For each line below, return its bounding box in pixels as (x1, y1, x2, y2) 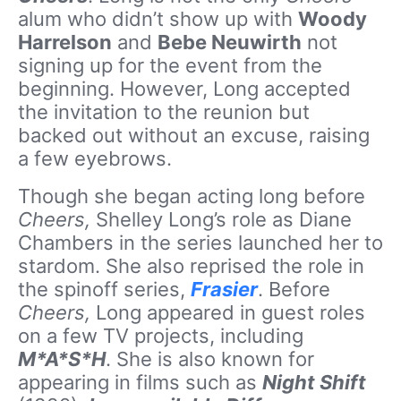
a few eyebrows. (18, 147, 172, 170)
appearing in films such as (18, 371, 262, 394)
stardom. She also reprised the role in (18, 254, 364, 277)
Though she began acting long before (18, 184, 365, 208)
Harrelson (18, 30, 112, 54)
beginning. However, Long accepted (18, 77, 351, 100)
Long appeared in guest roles (90, 301, 365, 324)
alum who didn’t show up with (18, 7, 298, 30)
